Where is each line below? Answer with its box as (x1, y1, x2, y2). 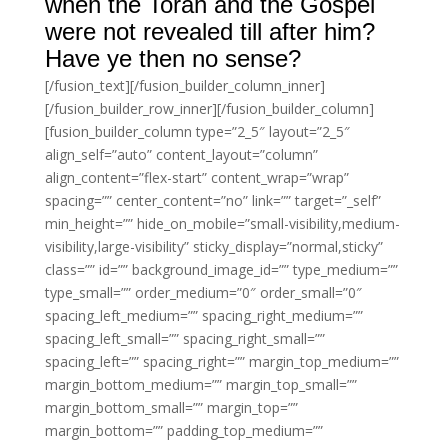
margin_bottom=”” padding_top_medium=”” (44, 421, 323, 440)
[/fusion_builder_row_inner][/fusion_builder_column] (44, 99, 374, 118)
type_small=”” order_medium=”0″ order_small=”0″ (44, 283, 362, 302)
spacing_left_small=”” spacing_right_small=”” (44, 329, 325, 348)
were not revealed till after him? (44, 18, 375, 45)
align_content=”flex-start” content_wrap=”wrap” (44, 168, 349, 187)
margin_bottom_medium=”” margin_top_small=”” (44, 375, 357, 394)
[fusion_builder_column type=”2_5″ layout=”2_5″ (44, 122, 350, 141)
